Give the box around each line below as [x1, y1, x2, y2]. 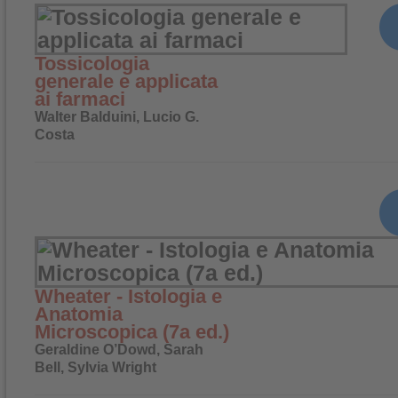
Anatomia [35, 303, 123, 325]
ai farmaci [35, 88, 125, 110]
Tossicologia [35, 52, 149, 75]
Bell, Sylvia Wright [35, 360, 156, 375]
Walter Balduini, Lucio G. [35, 109, 199, 124]
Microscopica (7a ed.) [35, 321, 229, 343]
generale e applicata [35, 70, 218, 92]
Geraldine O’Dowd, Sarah [35, 342, 203, 357]
